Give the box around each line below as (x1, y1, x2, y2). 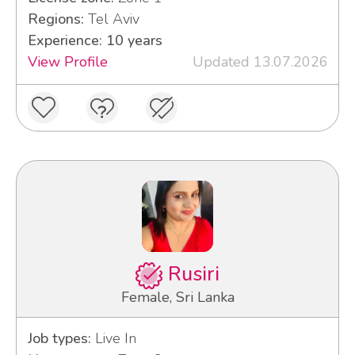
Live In (90, 329, 136, 349)
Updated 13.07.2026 (192, 52, 328, 72)
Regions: (27, 10, 84, 29)
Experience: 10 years (27, 31, 162, 51)
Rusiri (162, 261, 219, 288)
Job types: (27, 329, 91, 349)
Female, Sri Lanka (120, 288, 235, 307)
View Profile (27, 52, 108, 72)
